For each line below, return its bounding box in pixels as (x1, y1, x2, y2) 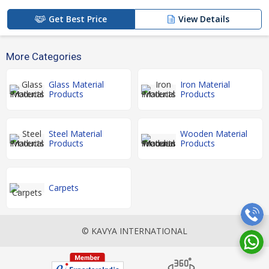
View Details (178, 13, 229, 25)
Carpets (49, 182, 79, 194)
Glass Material (49, 79, 104, 91)
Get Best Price (49, 13, 107, 25)
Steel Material (49, 128, 102, 140)
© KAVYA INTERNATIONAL (82, 225, 187, 237)
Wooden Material (180, 128, 247, 140)
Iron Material (180, 79, 230, 91)
